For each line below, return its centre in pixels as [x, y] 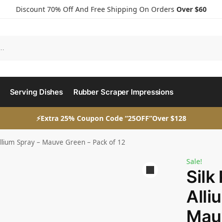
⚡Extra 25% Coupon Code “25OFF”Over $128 [111, 118]
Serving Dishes [36, 92]
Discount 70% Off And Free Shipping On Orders [96, 9]
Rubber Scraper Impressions [123, 92]
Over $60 [191, 9]
